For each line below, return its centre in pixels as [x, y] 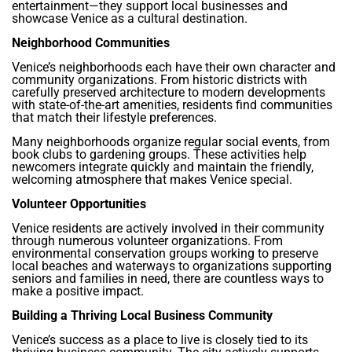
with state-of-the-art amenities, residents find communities [172, 105]
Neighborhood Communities [91, 43]
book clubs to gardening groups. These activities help [159, 155]
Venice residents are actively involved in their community [168, 229]
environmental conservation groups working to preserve [165, 254]
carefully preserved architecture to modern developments [169, 93]
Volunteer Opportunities [79, 204]
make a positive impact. [78, 291]
